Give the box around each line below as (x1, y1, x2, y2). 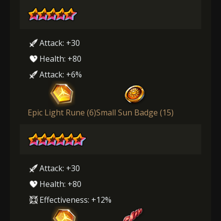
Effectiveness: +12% (39, 194, 111, 205)
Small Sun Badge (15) (96, 107, 174, 118)
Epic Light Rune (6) (28, 107, 96, 118)
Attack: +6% (39, 69, 82, 80)
